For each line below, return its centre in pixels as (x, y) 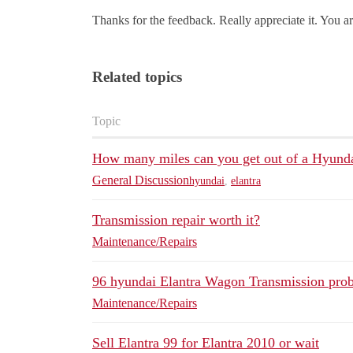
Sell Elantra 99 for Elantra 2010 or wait (206, 343)
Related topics (137, 77)
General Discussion (141, 180)
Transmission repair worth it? (176, 220)
